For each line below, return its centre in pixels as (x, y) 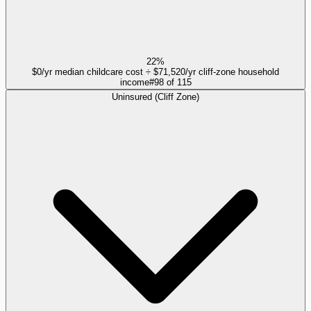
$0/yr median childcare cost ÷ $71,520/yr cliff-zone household (155, 72)
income (134, 82)
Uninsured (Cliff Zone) (155, 96)
